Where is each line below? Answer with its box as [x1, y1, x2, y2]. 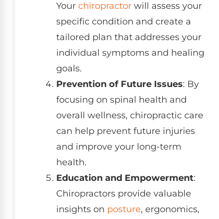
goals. [56, 63, 82, 74]
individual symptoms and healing [56, 47, 204, 58]
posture [107, 203, 141, 215]
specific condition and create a [56, 16, 191, 27]
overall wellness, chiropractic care [56, 109, 203, 121]
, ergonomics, [141, 203, 199, 215]
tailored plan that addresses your [56, 31, 201, 43]
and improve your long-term [56, 141, 181, 152]
